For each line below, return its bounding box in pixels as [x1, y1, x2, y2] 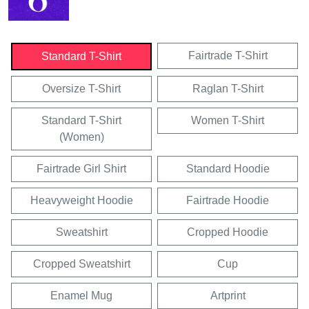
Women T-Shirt [191, 114, 264, 126]
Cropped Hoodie [187, 226, 268, 238]
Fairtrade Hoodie [186, 194, 269, 206]
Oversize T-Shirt [42, 82, 121, 94]
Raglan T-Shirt [192, 82, 263, 94]
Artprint [210, 289, 246, 301]
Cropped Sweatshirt [32, 257, 130, 270]
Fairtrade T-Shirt [188, 49, 268, 61]
